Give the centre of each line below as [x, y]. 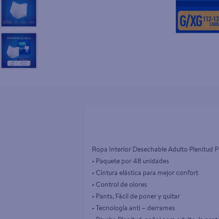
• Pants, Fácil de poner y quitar [137, 196]
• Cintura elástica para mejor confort [146, 173]
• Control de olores [120, 184]
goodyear [205, 10]
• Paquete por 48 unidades [131, 161]
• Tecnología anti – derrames [134, 208]
